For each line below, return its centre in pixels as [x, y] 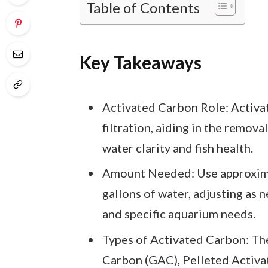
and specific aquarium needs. [179, 214]
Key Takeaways [140, 62]
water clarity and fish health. [177, 147]
